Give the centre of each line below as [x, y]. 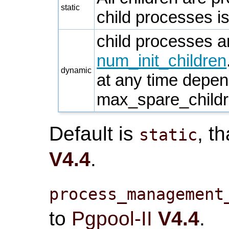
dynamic [76, 70]
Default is [94, 133]
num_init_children [162, 60]
